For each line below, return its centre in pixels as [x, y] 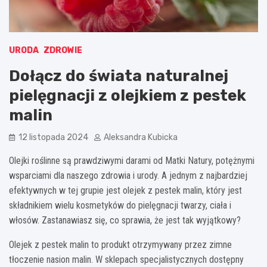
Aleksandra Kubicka [141, 137]
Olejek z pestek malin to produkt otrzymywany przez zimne [120, 244]
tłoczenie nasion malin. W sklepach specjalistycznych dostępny [126, 259]
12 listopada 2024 [53, 137]
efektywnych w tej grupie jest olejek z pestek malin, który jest [125, 190]
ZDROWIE [63, 50]
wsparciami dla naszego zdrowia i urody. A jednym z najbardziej [128, 175]
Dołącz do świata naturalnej [119, 76]
